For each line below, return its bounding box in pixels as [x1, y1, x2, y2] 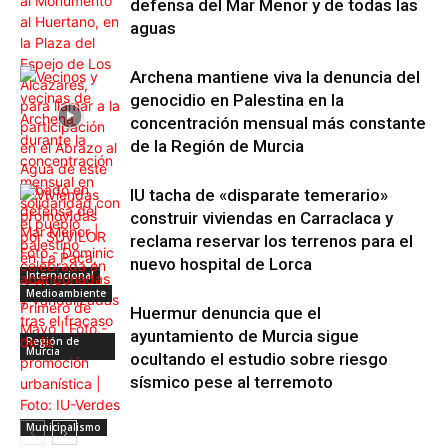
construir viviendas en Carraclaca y [130, 207, 393, 228]
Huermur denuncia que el [130, 302, 321, 323]
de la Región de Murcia [130, 135, 304, 156]
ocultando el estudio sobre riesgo [130, 348, 388, 369]
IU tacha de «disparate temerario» [130, 184, 388, 205]
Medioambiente [26, 285, 106, 300]
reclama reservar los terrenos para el [130, 230, 413, 251]
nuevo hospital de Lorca [130, 253, 312, 274]
